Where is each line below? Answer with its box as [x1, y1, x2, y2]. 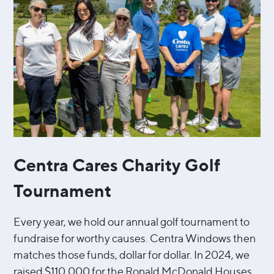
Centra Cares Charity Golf [13, 155, 221, 176]
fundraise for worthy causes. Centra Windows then [13, 232, 256, 245]
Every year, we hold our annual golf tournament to [13, 215, 250, 229]
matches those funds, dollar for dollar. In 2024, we [13, 248, 250, 262]
